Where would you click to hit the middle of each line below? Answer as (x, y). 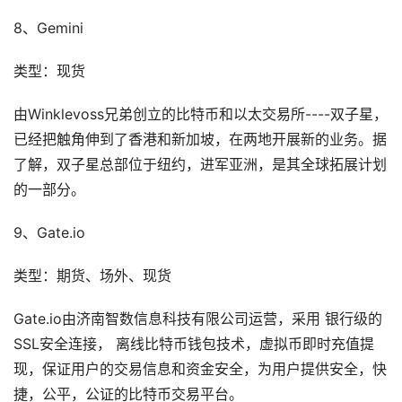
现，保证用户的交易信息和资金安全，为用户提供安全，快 (200, 370)
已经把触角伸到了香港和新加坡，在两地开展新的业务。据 (200, 140)
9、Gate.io (49, 233)
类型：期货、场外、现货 (92, 276)
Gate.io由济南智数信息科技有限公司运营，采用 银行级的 (198, 319)
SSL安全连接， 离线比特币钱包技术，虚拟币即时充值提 (194, 345)
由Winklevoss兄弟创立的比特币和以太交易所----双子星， (201, 115)
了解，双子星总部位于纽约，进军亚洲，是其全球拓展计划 (200, 165)
